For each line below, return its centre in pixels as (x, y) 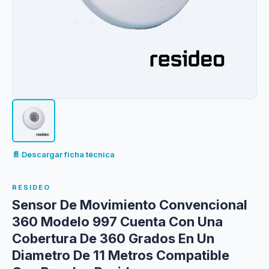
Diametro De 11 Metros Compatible (121, 255)
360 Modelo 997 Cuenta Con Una (117, 222)
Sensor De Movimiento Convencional (130, 205)
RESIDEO (31, 187)
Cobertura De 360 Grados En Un (113, 238)
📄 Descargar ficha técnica (63, 154)
